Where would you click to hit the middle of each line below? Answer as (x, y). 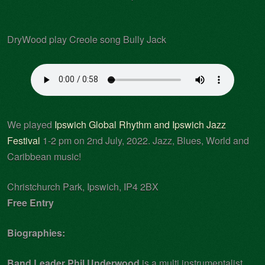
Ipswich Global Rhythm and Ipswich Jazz (140, 124)
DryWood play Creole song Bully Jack (87, 39)
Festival (24, 140)
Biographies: (36, 232)
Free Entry (30, 202)
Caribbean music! (44, 156)
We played (31, 124)
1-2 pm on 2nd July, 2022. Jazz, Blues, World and (145, 140)
